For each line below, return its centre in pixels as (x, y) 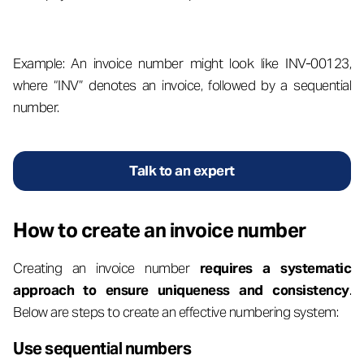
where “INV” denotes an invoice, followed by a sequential (182, 85)
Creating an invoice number (106, 268)
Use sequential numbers (104, 349)
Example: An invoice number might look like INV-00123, (182, 63)
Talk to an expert (182, 171)
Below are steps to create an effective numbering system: (175, 312)
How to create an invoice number (160, 230)
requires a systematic (275, 268)
